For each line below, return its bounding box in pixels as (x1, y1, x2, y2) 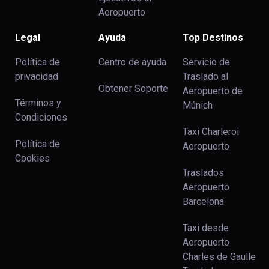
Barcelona (182, 196, 224, 208)
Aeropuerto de (182, 85, 243, 97)
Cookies (15, 153, 50, 165)
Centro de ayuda (98, 56, 167, 68)
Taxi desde (182, 222, 229, 234)
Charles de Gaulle (182, 251, 256, 263)
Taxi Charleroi (182, 126, 239, 138)
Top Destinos (182, 32, 243, 44)
